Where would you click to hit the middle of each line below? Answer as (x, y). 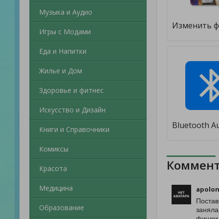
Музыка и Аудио (66, 12)
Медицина (56, 188)
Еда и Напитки (63, 51)
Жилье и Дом (61, 71)
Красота (53, 168)
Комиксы (54, 149)
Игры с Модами (65, 32)
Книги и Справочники (74, 129)
